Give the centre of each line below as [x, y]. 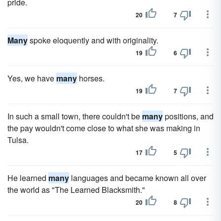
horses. [91, 78]
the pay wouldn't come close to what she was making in [104, 128]
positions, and [188, 116]
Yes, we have [32, 78]
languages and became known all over [138, 178]
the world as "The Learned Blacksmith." [76, 190]
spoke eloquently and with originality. [93, 40]
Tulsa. [18, 140]
